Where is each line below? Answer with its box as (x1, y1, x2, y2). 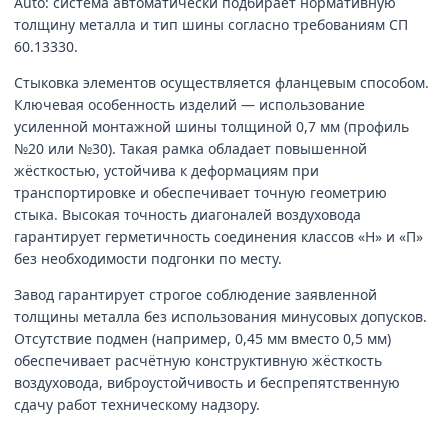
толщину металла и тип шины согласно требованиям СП (14, 15, 408, 34)
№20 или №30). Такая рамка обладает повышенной (14, 139, 367, 158)
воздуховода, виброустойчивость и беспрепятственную (14, 373, 400, 392)
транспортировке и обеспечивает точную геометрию (14, 183, 387, 202)
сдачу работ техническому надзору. (14, 395, 260, 414)
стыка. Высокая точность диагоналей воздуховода (14, 205, 361, 224)
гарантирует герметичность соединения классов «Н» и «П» (14, 227, 423, 246)
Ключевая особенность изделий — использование (14, 95, 365, 114)
